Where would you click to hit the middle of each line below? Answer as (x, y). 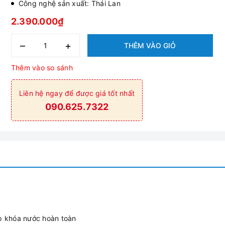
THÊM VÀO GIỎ (150, 45)
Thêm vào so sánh (42, 68)
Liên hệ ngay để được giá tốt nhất (77, 93)
